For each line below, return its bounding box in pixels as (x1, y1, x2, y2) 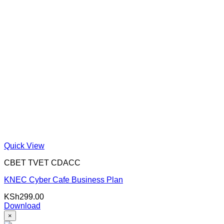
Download (4, 201, 40, 210)
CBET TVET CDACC (4, 158, 80, 167)
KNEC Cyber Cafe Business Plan (4, 175, 123, 184)
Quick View (4, 141, 44, 150)
